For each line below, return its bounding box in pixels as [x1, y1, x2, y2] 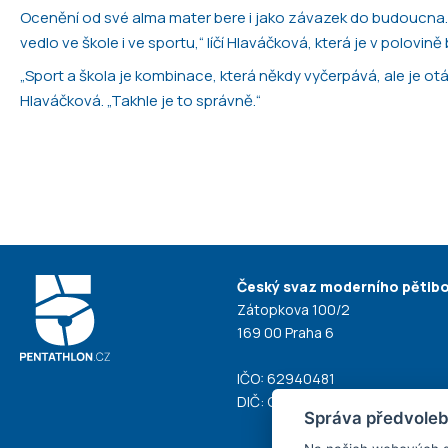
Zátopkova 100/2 [237, 300, 351, 320]
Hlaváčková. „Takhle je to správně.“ [20, 89, 261, 111]
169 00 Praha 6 [237, 323, 335, 343]
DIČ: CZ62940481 [237, 392, 355, 412]
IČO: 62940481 [237, 369, 336, 389]
